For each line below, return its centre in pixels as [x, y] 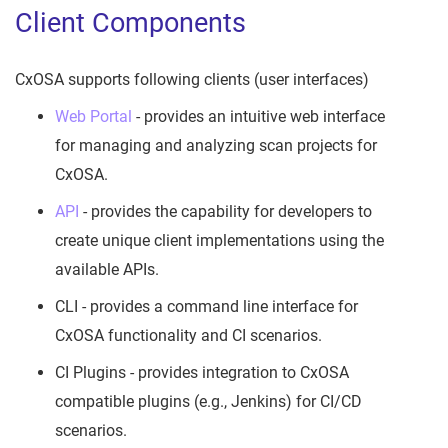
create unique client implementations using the [219, 241]
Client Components [130, 23]
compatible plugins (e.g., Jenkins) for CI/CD [208, 402]
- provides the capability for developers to [225, 212]
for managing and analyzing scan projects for [216, 146]
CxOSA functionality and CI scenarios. [188, 336]
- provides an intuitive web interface [258, 117]
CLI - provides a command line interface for [206, 307]
